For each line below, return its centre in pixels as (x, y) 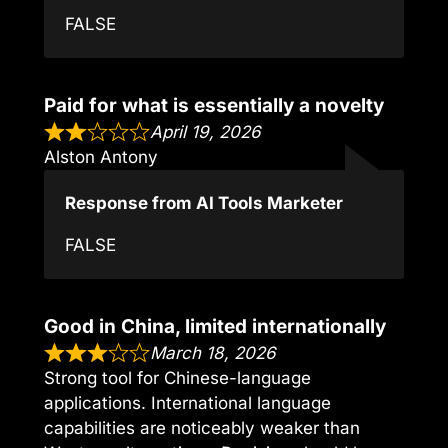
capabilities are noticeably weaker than (202, 428)
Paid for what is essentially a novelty (214, 105)
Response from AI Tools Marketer (204, 203)
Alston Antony (101, 156)
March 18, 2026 (213, 353)
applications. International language (187, 403)
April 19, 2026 (206, 131)
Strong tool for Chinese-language (177, 378)
